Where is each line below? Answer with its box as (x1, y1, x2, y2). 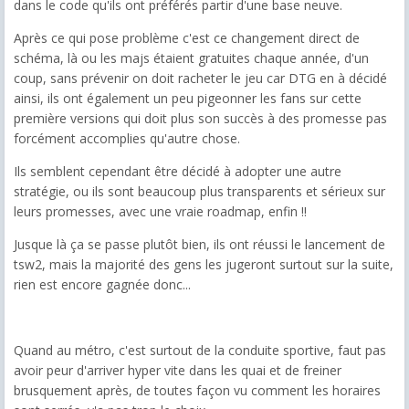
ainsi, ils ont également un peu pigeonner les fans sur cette (14, 89, 362, 107)
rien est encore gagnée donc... (14, 275, 191, 293)
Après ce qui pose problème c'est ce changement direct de (14, 28, 360, 47)
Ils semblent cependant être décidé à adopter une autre (14, 162, 341, 180)
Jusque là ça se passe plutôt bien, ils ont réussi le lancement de (14, 235, 385, 253)
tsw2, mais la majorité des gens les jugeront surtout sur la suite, (14, 255, 393, 273)
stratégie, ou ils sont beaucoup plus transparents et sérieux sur (14, 182, 385, 200)
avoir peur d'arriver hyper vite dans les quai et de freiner (14, 361, 341, 379)
